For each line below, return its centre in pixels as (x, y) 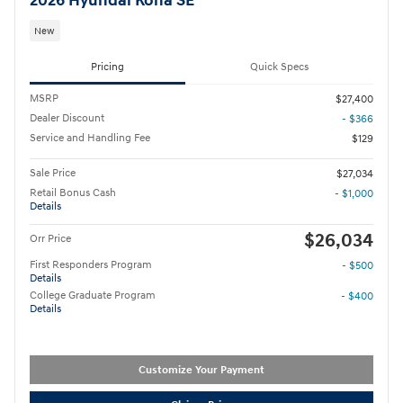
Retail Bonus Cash (73, 193)
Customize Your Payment (201, 370)
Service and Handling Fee (90, 139)
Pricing (107, 67)
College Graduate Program (93, 296)
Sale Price (53, 174)
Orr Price (50, 239)
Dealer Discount (67, 119)
